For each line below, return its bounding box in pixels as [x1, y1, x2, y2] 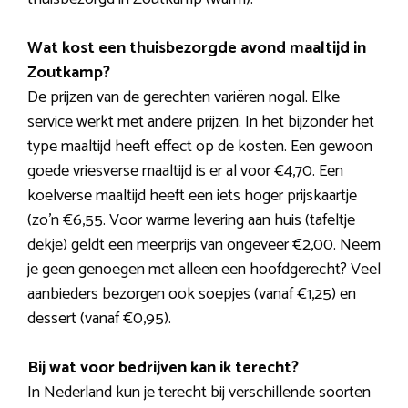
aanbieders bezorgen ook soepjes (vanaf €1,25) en [27, 280, 356, 308]
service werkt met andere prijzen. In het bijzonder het [27, 107, 374, 136]
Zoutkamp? [27, 58, 110, 87]
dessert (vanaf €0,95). [27, 304, 171, 332]
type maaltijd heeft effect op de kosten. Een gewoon [27, 132, 372, 160]
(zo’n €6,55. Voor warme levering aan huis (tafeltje [27, 206, 355, 234]
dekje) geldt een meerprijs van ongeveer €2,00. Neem [27, 230, 381, 259]
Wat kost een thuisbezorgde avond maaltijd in [27, 34, 366, 62]
